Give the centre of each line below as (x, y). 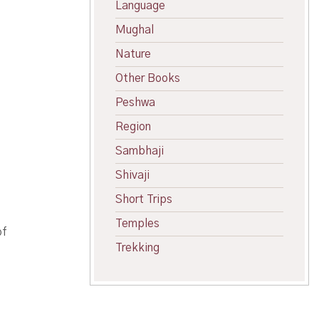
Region (133, 127)
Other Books (148, 78)
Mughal (135, 30)
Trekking (137, 248)
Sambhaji (140, 151)
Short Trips (144, 199)
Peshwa (135, 103)
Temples (137, 224)
